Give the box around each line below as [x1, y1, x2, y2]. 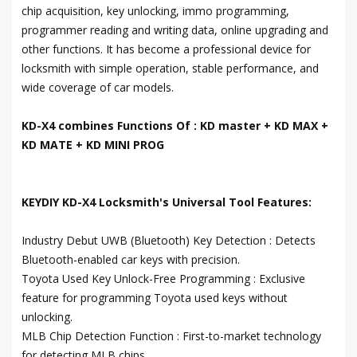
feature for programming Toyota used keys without [22, 290, 288, 306]
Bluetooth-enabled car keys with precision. [22, 252, 240, 268]
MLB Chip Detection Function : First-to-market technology [22, 328, 321, 344]
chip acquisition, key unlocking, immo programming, [22, 3, 289, 19]
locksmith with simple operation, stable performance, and [22, 61, 319, 76]
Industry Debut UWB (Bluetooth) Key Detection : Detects [22, 233, 316, 249]
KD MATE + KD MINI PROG [22, 137, 164, 153]
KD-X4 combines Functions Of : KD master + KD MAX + [22, 118, 328, 134]
